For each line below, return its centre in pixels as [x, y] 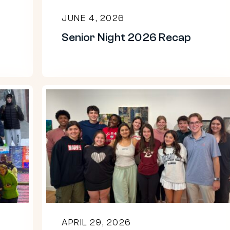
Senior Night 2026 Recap [127, 38]
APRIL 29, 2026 [97, 222]
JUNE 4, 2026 [93, 18]
